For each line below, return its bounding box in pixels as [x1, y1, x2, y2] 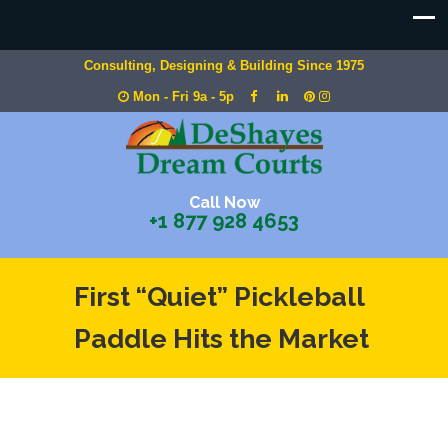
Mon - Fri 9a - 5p [129, 89, 250, 104]
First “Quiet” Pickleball [74, 281, 364, 312]
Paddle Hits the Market [74, 323, 369, 354]
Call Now [188, 193, 260, 212]
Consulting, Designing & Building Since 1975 [84, 58, 364, 73]
